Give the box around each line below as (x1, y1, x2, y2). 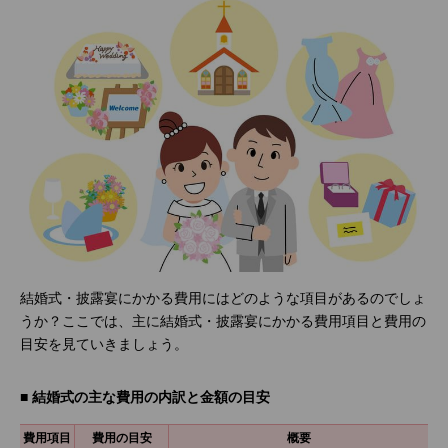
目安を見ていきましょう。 (20, 336, 188, 352)
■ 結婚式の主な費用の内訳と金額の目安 (20, 389, 270, 405)
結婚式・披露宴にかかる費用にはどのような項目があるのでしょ (20, 290, 426, 306)
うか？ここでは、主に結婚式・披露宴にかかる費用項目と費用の (20, 313, 426, 329)
